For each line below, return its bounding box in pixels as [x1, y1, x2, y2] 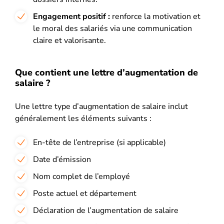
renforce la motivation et [112, 10, 200, 22]
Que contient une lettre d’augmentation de [15, 66, 198, 78]
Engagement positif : [33, 10, 112, 22]
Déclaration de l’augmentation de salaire [33, 204, 178, 216]
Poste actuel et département [33, 187, 136, 199]
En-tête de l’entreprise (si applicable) [33, 136, 166, 148]
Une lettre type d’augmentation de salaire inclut [15, 100, 188, 112]
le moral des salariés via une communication [33, 22, 192, 34]
